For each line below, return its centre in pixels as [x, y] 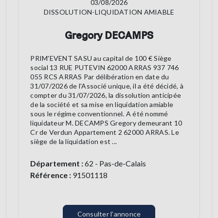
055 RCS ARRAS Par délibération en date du [100, 77]
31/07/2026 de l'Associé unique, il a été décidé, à [107, 86]
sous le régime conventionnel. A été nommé [99, 114]
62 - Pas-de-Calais [115, 163]
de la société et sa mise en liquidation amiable [102, 105]
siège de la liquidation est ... [74, 142]
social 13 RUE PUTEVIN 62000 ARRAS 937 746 [105, 68]
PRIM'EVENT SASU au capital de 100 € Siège [101, 58]
